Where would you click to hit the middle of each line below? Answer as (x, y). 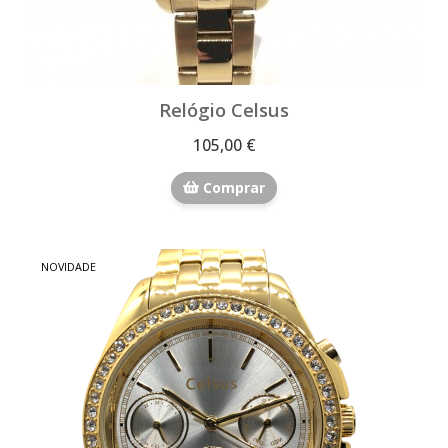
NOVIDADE (68, 266)
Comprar (231, 187)
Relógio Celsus (224, 109)
